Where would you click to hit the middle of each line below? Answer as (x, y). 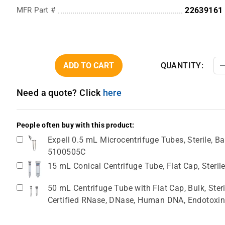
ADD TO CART (88, 66)
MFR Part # (36, 10)
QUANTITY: (182, 66)
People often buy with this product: (75, 126)
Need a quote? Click (60, 93)
